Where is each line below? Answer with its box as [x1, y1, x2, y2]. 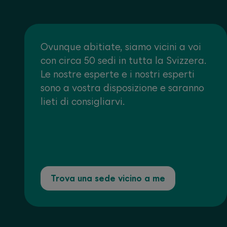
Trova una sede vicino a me [51, 173, 165, 183]
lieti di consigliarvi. [41, 96, 125, 107]
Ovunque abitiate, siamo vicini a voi [41, 41, 201, 52]
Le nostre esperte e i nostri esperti [41, 68, 195, 80]
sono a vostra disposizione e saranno [41, 82, 204, 93]
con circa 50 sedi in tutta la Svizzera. [41, 55, 207, 66]
